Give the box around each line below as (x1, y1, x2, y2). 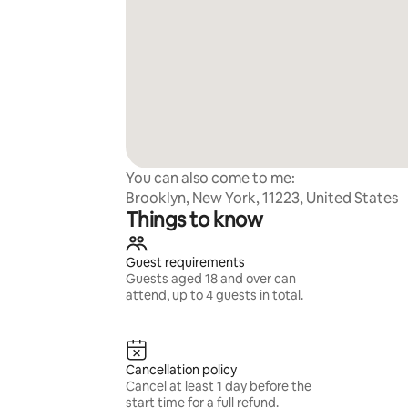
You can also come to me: (125, 168, 295, 188)
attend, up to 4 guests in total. (125, 287, 303, 303)
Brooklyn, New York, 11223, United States (125, 189, 398, 208)
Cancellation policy (125, 362, 237, 378)
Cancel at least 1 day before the (125, 378, 311, 394)
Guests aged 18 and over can (125, 270, 296, 287)
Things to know (125, 207, 263, 233)
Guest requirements (125, 254, 245, 270)
